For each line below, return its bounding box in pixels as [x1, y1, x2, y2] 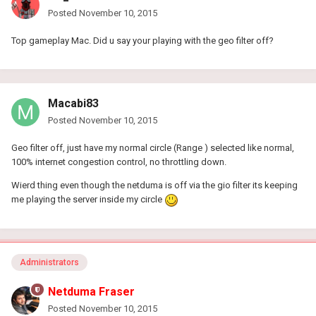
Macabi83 [48, 97, 99, 111]
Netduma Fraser [48, 284, 135, 298]
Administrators [20, 257, 79, 268]
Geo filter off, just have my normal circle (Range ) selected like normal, [11, 142, 294, 154]
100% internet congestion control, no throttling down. [11, 157, 226, 168]
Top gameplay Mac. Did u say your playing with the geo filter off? [11, 35, 274, 47]
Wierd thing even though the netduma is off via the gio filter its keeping [11, 180, 298, 191]
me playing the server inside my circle [11, 194, 164, 205]
